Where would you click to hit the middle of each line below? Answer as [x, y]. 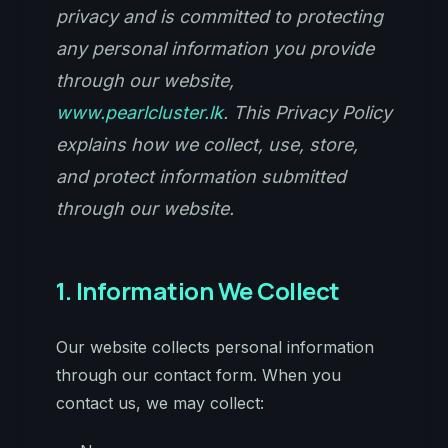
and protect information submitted [201, 176]
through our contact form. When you [198, 375]
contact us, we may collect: [160, 403]
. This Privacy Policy [307, 112]
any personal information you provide [215, 48]
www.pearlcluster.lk [139, 112]
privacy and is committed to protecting [219, 16]
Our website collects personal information [215, 347]
